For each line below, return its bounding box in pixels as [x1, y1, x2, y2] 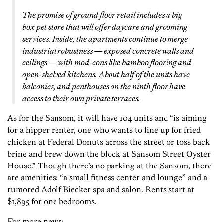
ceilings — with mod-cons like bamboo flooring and [22, 57, 191, 68]
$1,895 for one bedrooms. [7, 196, 97, 207]
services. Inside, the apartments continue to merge [22, 34, 188, 44]
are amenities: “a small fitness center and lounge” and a [7, 172, 207, 183]
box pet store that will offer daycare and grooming [22, 22, 187, 32]
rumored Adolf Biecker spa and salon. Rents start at [7, 184, 194, 195]
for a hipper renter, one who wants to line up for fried [7, 125, 201, 135]
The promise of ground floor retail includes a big [22, 10, 182, 20]
